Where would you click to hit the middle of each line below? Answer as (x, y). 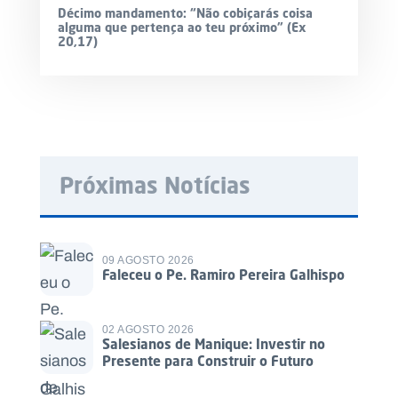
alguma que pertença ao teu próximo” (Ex (182, 27)
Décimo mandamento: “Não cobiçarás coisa (185, 12)
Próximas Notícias (155, 185)
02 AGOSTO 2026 (148, 330)
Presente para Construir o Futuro (208, 361)
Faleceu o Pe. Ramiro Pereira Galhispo (223, 274)
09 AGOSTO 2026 (148, 260)
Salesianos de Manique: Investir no (214, 344)
